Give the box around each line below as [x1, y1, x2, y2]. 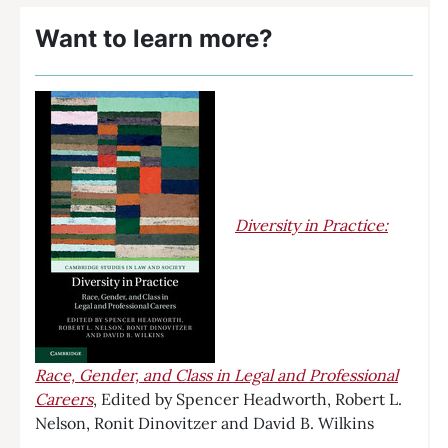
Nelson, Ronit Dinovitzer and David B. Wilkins [35, 412, 374, 433]
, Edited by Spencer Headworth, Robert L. [93, 388, 402, 409]
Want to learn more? [35, 23, 273, 53]
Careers [35, 388, 93, 409]
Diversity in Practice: [235, 214, 388, 235]
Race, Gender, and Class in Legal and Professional [35, 364, 398, 385]
